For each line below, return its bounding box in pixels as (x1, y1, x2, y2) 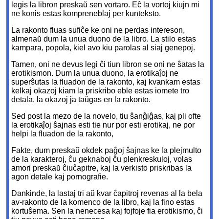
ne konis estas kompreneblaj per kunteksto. (11, 9, 161, 18)
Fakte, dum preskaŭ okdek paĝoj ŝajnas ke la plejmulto (11, 146, 202, 155)
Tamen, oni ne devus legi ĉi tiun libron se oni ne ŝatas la (11, 60, 205, 69)
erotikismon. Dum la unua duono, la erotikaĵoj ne (11, 69, 179, 78)
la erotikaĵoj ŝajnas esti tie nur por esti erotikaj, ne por (11, 121, 195, 130)
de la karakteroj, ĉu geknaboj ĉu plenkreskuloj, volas (11, 155, 193, 164)
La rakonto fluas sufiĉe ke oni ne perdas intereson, (11, 26, 185, 35)
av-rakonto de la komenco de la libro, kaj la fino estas (11, 198, 195, 207)
